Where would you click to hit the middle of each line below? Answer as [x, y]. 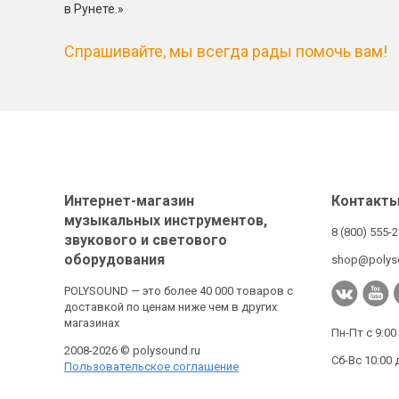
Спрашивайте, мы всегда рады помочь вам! [226, 51]
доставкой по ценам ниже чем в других [171, 307]
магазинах [92, 323]
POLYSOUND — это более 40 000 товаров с [179, 291]
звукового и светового [146, 240]
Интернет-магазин [129, 201]
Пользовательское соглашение [151, 366]
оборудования [114, 260]
